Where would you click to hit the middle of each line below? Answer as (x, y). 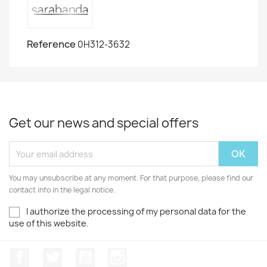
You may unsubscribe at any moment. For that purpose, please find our (131, 178)
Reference (51, 44)
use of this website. (49, 223)
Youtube (114, 254)
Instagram (151, 254)
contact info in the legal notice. (62, 190)
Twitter (78, 254)
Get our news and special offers (104, 123)
